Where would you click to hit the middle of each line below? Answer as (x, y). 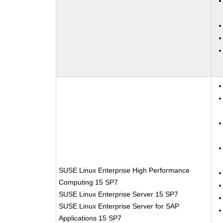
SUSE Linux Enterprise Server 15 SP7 (119, 194)
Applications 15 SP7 (90, 218)
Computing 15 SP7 (89, 182)
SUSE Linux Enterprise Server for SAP (119, 206)
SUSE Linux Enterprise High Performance (124, 170)
